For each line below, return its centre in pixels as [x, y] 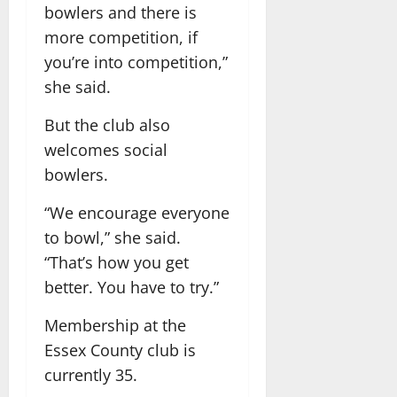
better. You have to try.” [132, 287]
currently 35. [91, 374]
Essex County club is [120, 350]
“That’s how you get [117, 262]
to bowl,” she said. [113, 237]
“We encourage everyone [137, 212]
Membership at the [115, 325]
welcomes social [106, 149]
